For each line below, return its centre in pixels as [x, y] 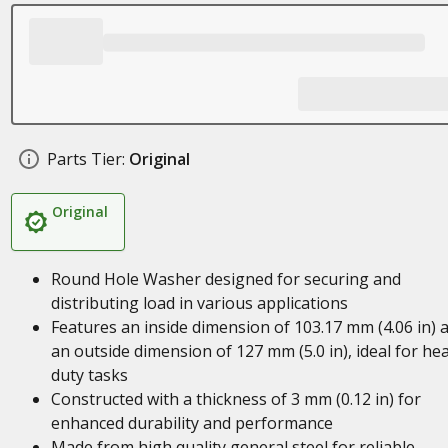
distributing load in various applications [199, 303]
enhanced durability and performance [191, 423]
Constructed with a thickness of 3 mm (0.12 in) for [235, 399]
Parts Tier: [85, 159]
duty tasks [89, 375]
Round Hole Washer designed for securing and [225, 279]
